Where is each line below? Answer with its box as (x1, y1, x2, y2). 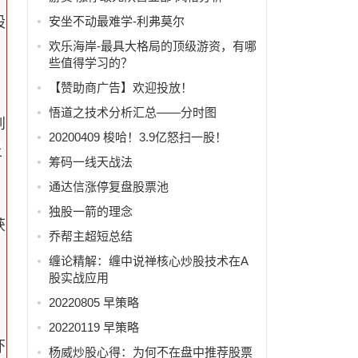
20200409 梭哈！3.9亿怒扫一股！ (48, 129, 227, 144)
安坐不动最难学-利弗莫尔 (48, 14, 185, 28)
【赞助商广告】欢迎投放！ (48, 80, 193, 94)
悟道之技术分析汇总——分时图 (48, 105, 217, 119)
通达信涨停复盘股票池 (48, 179, 169, 193)
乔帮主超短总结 (48, 229, 133, 243)
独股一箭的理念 (48, 204, 133, 218)
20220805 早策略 (48, 295, 139, 309)
